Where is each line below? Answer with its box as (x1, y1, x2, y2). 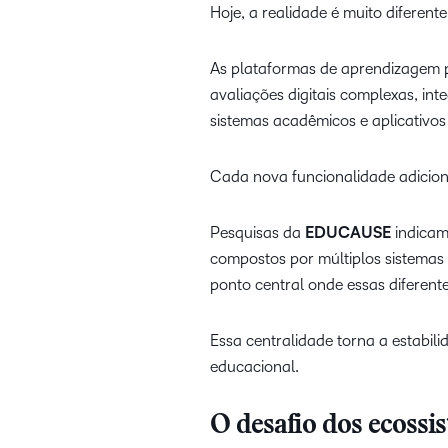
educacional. (210, 358, 299, 375)
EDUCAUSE (305, 224, 395, 242)
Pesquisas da (210, 224, 305, 241)
